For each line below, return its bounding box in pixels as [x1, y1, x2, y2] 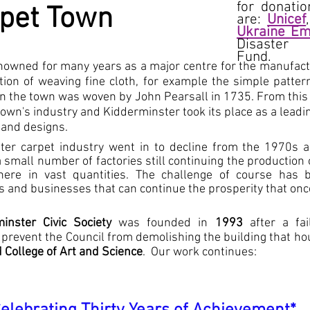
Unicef [267, 11, 307, 28]
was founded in [111, 216, 215, 230]
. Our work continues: [143, 245, 257, 259]
